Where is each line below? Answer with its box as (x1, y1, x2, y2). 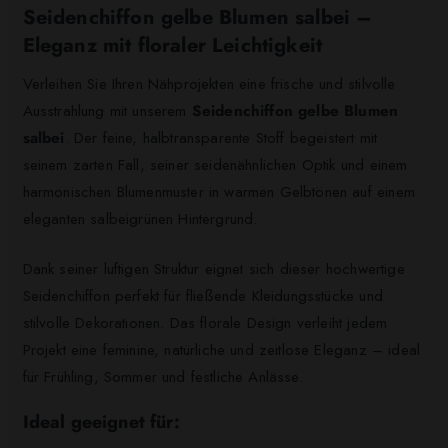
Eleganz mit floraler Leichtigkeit (22, 31, 323, 61)
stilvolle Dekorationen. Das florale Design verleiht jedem (22, 311, 388, 334)
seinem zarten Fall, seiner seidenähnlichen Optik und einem (22, 154, 408, 177)
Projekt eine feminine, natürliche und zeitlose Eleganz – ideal (22, 338, 421, 361)
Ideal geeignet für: (22, 408, 180, 435)
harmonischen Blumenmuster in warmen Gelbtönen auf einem (22, 181, 415, 204)
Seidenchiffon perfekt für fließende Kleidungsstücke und (22, 284, 383, 307)
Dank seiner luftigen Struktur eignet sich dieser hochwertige (22, 257, 405, 280)
